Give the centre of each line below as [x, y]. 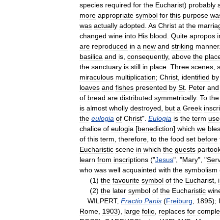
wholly [119, 108]
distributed [136, 97]
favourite [126, 180]
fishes [124, 87]
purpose [195, 15]
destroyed [146, 108]
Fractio [132, 201]
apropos [202, 36]
